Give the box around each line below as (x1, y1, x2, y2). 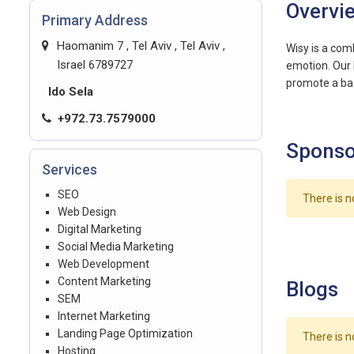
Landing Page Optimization (58, 327, 193, 340)
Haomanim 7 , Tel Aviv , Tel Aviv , (57, 39, 225, 53)
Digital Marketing (58, 223, 141, 235)
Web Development (58, 258, 149, 270)
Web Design (58, 205, 116, 218)
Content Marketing (58, 275, 151, 288)
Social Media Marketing (58, 240, 174, 253)
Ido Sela (48, 85, 93, 99)
